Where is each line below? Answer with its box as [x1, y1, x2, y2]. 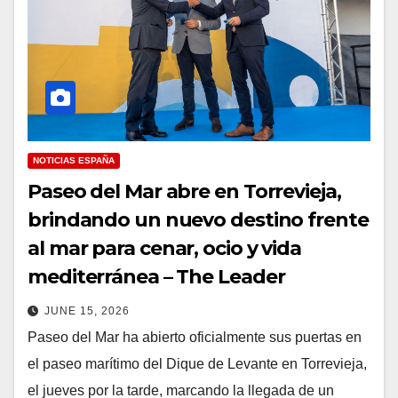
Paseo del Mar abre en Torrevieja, [28, 179, 341, 203]
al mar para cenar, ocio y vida [28, 235, 301, 260]
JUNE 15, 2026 [44, 304, 130, 317]
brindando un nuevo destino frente [28, 207, 369, 232]
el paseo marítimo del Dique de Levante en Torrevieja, [28, 355, 367, 371]
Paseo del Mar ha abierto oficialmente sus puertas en [28, 329, 362, 345]
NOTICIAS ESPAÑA [33, 155, 115, 165]
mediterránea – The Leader [28, 264, 285, 289]
